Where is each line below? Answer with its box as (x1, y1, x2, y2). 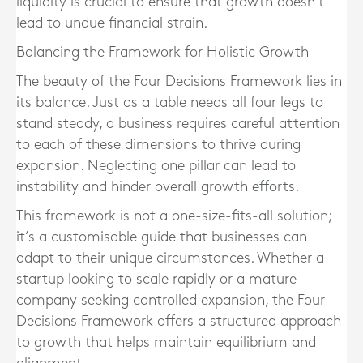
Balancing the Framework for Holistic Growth (16, 45, 309, 60)
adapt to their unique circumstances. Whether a (16, 251, 324, 266)
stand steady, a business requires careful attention (16, 117, 340, 131)
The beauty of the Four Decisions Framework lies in (16, 75, 342, 89)
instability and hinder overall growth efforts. (16, 180, 299, 194)
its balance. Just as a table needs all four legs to (16, 96, 323, 110)
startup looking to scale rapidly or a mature (16, 272, 297, 287)
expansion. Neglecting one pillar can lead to (16, 159, 296, 173)
